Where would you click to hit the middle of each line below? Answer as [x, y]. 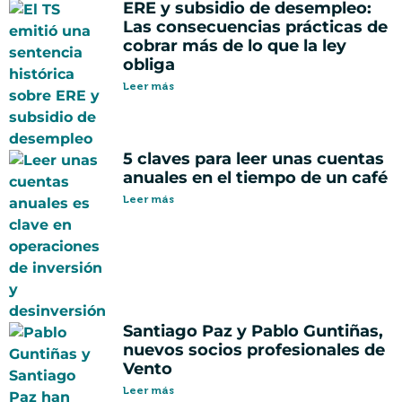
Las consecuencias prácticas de [255, 27]
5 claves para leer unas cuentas [253, 159]
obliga [149, 65]
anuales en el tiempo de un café [255, 178]
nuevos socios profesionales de [254, 350]
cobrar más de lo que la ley [235, 46]
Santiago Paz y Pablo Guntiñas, [253, 332]
